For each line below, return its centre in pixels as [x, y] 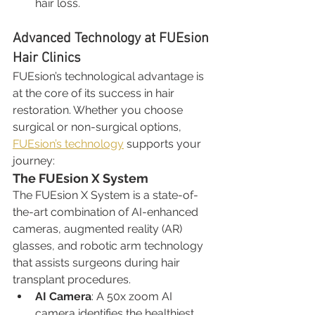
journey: [34, 160]
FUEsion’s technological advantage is [110, 76]
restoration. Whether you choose [99, 110]
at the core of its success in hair [95, 93]
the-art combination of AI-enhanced [107, 212]
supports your [164, 143]
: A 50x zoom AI [133, 296]
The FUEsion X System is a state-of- [105, 195]
